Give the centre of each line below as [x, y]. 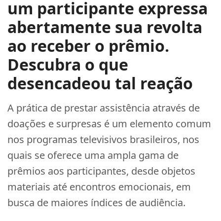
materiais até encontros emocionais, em [99, 187]
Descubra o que [68, 64]
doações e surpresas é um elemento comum [109, 124]
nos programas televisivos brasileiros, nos [103, 139]
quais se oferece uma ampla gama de [93, 155]
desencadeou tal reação [100, 83]
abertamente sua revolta [105, 27]
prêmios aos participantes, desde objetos [101, 171]
